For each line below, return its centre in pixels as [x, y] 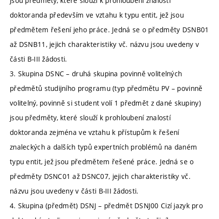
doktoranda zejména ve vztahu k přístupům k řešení [95, 132]
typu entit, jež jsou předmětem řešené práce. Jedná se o [102, 162]
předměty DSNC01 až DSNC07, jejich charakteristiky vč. [100, 176]
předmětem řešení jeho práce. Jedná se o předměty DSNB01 [109, 30]
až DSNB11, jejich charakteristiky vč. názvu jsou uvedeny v [105, 44]
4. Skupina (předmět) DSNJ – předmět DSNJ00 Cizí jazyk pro [106, 206]
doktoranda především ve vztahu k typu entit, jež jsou [97, 15]
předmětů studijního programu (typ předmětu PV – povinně [106, 88]
